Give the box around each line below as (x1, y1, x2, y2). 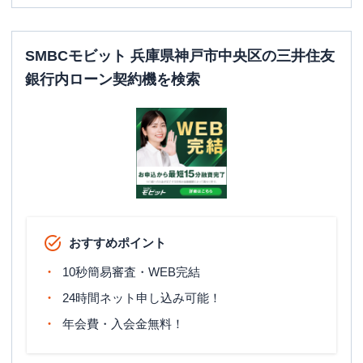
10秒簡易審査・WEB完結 (62, 265, 200, 279)
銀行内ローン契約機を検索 (25, 71, 200, 88)
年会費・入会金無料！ (62, 317, 184, 331)
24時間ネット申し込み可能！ (62, 291, 221, 305)
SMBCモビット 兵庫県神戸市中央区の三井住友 (25, 48, 335, 64)
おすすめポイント (69, 236, 166, 250)
